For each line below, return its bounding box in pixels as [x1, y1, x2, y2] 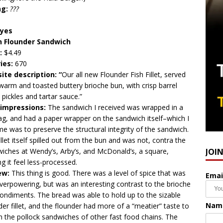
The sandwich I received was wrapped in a [48, 103, 183, 112]
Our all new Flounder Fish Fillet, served [62, 70, 186, 79]
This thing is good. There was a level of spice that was [11, 168, 186, 178]
